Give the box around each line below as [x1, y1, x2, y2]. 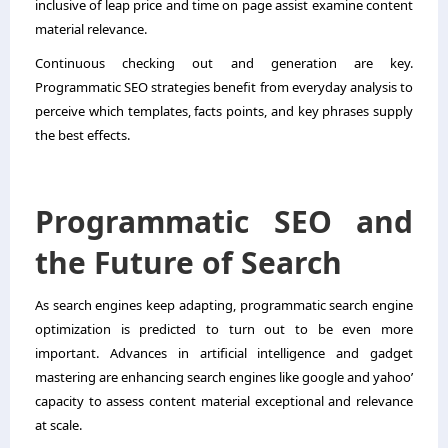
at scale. [35, 415, 82, 434]
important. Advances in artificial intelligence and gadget [35, 343, 413, 362]
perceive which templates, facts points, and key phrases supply [35, 101, 413, 120]
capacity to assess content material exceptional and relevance [35, 391, 413, 410]
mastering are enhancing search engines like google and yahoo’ [35, 367, 413, 386]
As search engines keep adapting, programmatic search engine [35, 295, 413, 314]
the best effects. [35, 125, 130, 144]
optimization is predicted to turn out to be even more [35, 319, 413, 338]
